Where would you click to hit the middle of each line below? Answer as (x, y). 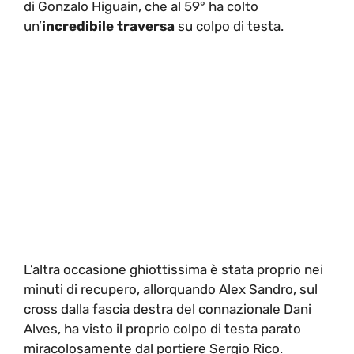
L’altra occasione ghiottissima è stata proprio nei (173, 269)
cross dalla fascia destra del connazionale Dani (168, 309)
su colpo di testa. (231, 26)
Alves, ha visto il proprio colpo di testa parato (162, 329)
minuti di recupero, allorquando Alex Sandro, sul (171, 289)
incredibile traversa (110, 26)
